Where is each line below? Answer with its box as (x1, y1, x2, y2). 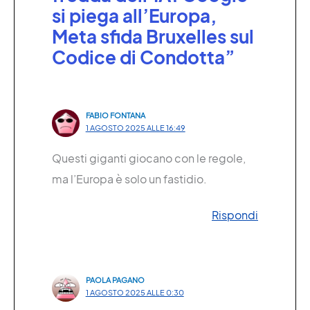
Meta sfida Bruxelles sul (52, 25, 254, 48)
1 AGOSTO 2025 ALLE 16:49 (85, 122, 185, 132)
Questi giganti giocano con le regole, (52, 150, 246, 165)
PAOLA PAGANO (85, 275, 145, 284)
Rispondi (212, 207, 258, 222)
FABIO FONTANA (85, 110, 145, 120)
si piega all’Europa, (52, 4, 217, 28)
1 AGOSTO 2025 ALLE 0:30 (85, 287, 184, 297)
